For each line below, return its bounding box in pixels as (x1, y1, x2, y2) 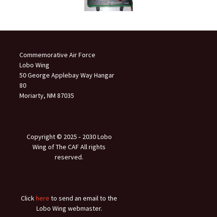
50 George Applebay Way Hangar (19, 71, 114, 79)
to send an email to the (49, 194, 117, 202)
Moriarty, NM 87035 (19, 91, 74, 100)
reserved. (55, 153, 83, 161)
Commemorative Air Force (19, 50, 95, 59)
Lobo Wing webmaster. (36, 204, 102, 213)
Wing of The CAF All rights (32, 142, 106, 151)
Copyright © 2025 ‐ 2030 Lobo (26, 132, 112, 141)
